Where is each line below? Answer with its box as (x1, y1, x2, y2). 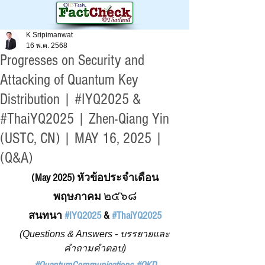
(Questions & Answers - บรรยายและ (20, 229, 170, 239)
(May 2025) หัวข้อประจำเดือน (31, 172, 159, 184)
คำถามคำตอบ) (63, 243, 126, 253)
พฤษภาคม (53, 190, 104, 203)
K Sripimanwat (26, 31, 73, 39)
